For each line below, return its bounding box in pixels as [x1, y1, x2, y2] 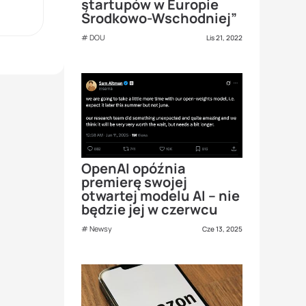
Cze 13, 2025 [202, 223, 242, 234]
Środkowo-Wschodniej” [81, 8, 237, 27]
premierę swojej [81, 172, 187, 191]
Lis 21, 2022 [206, 32, 242, 42]
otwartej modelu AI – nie [81, 186, 240, 205]
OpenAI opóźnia [81, 158, 186, 178]
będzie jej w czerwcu [81, 199, 218, 219]
